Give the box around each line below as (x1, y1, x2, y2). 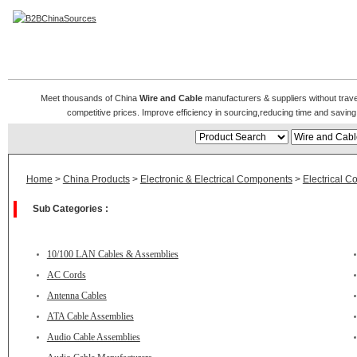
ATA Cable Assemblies (46, 311, 134, 322)
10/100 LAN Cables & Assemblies (46, 249, 178, 260)
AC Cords (46, 269, 86, 280)
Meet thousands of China (40, 93, 139, 103)
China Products (62, 174, 130, 185)
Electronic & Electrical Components (139, 174, 292, 185)
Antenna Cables (46, 290, 107, 301)
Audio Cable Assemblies (46, 331, 140, 343)
